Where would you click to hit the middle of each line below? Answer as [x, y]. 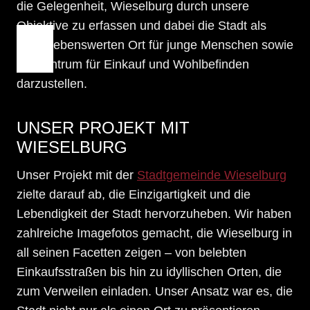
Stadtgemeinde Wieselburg [212, 175]
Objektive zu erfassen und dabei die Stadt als [142, 25]
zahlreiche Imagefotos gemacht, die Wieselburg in [154, 233]
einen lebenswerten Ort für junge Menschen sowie [155, 45]
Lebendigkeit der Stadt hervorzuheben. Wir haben [154, 213]
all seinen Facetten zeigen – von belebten [131, 252]
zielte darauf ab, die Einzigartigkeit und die [134, 194]
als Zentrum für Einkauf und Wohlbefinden [133, 64]
